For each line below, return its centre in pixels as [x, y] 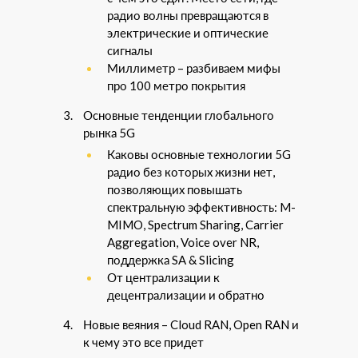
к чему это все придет [143, 342]
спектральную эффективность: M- [201, 207]
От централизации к [163, 277]
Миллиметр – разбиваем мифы [194, 68]
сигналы [130, 50]
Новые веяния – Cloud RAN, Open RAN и [191, 324]
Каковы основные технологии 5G [199, 154]
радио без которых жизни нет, [191, 172]
